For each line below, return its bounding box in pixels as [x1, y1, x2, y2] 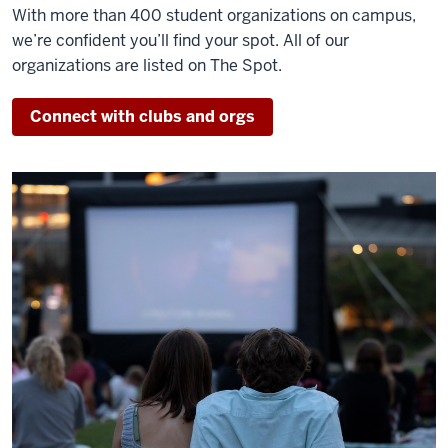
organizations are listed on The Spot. [12, 54, 282, 76]
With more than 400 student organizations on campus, [12, 4, 416, 26]
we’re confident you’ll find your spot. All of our [12, 29, 349, 51]
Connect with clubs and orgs [30, 105, 255, 127]
